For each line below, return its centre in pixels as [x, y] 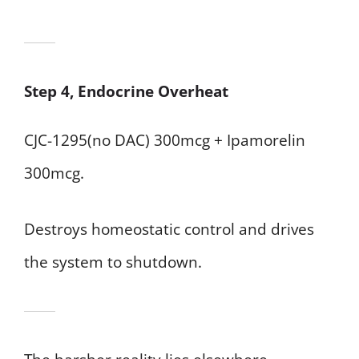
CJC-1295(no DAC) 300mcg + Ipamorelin [165, 141]
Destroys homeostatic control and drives [169, 229]
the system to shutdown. [113, 262]
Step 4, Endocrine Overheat [126, 92]
